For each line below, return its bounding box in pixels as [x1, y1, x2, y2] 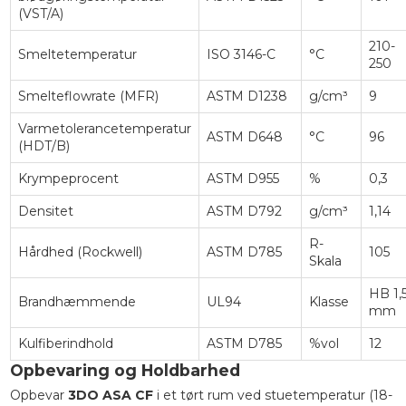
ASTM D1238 [206, 87, 287, 104]
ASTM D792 [206, 202, 282, 219]
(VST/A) [17, 5, 63, 22]
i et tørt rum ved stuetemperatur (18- [152, 386, 392, 403]
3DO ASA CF [67, 386, 153, 403]
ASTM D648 [206, 128, 283, 145]
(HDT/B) [17, 137, 70, 154]
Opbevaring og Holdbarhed [9, 360, 240, 380]
